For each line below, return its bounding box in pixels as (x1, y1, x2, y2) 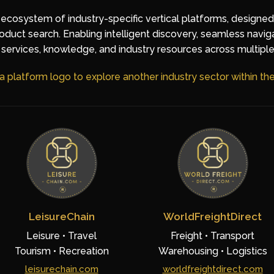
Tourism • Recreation (14, 245, 109, 257)
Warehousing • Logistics (158, 245, 267, 257)
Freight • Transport (171, 230, 254, 242)
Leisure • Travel (26, 230, 97, 242)
